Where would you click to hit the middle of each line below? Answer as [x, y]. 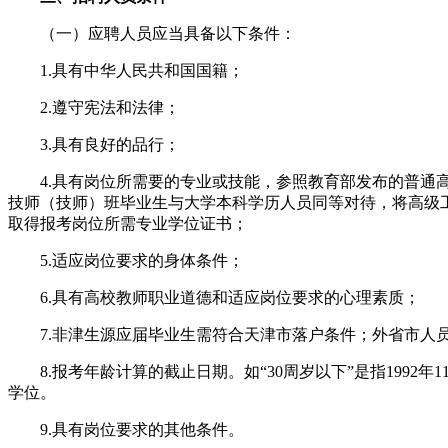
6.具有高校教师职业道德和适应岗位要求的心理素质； [214, 297]
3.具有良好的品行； [94, 144]
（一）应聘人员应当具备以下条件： [152, 33]
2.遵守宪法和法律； [94, 107]
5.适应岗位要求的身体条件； [126, 260]
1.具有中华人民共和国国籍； [126, 70]
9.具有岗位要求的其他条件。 [126, 429]
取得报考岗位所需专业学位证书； [128, 223]
